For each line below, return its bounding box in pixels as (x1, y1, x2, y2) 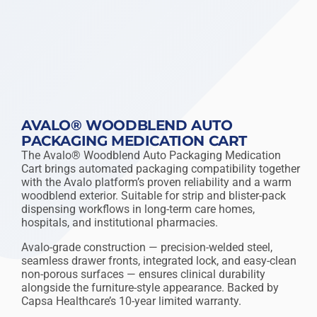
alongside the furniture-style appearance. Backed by (21, 281, 279, 294)
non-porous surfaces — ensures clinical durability (21, 267, 265, 281)
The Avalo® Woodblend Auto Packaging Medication (21, 149, 281, 162)
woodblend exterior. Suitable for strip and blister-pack (21, 189, 286, 202)
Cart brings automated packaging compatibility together (21, 162, 300, 175)
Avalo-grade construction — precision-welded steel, (21, 241, 272, 254)
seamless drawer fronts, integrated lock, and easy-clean (21, 254, 296, 267)
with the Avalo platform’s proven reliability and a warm (21, 175, 292, 189)
